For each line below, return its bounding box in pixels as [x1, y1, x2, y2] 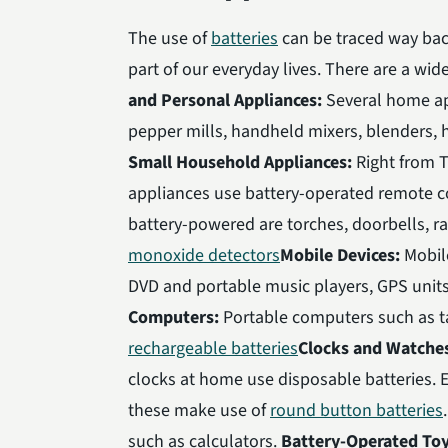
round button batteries [270, 397, 443, 423]
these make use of [128, 397, 270, 423]
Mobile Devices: [280, 242, 400, 268]
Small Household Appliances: [128, 149, 352, 175]
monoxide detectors [128, 242, 280, 268]
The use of [128, 25, 211, 51]
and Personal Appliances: [128, 87, 326, 113]
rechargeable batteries [128, 335, 298, 361]
